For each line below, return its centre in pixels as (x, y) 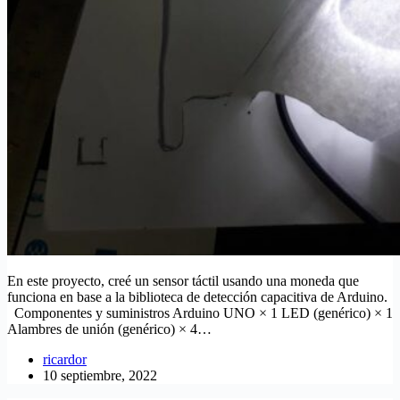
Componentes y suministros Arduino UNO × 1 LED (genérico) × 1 (200, 312)
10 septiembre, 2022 (100, 375)
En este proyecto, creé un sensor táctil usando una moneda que (183, 280)
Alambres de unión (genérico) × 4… (109, 329)
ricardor (65, 359)
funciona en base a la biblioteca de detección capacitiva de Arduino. (197, 296)
